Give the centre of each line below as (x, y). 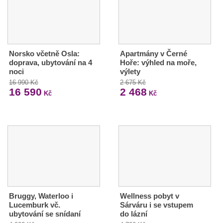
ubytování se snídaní (45, 214)
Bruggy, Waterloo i (41, 196)
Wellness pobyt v (149, 196)
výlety (130, 72)
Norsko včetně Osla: (44, 54)
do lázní (133, 214)
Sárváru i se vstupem (156, 205)
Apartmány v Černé (153, 54)
